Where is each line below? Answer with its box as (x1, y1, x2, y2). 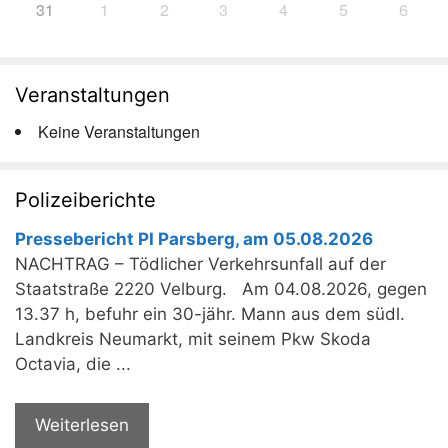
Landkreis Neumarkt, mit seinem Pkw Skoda (15, 329, 371, 350)
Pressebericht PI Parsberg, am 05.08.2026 (15, 229, 373, 250)
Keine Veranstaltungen (38, 120, 200, 144)
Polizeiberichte (15, 188, 156, 213)
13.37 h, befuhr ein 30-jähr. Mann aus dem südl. (15, 304, 405, 325)
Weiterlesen (35, 414, 129, 435)
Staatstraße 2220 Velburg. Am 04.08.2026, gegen (15, 279, 427, 300)
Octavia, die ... (15, 354, 131, 375)
